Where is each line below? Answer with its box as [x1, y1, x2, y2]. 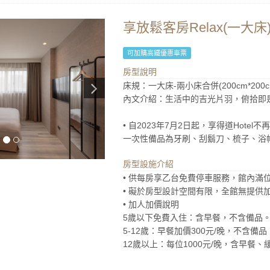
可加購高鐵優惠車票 [127, 49, 187, 57]
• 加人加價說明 [122, 199, 179, 209]
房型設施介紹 [122, 159, 174, 169]
